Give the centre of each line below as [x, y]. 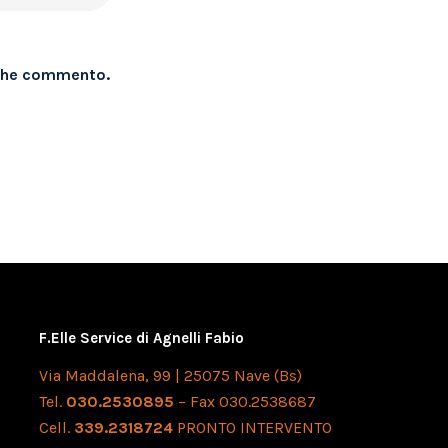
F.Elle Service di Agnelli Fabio [142, 338]
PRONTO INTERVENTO [253, 427]
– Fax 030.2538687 [245, 401]
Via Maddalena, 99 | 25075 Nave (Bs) [171, 375]
